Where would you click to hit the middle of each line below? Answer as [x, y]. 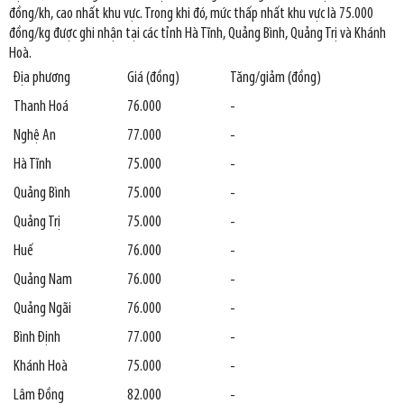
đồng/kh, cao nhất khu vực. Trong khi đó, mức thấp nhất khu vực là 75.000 [191, 14]
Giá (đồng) [153, 78]
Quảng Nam [43, 280]
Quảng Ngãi [42, 309]
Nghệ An [35, 136]
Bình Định [37, 338]
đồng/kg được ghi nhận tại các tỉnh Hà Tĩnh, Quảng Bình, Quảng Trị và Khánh [197, 34]
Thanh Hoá [41, 107]
